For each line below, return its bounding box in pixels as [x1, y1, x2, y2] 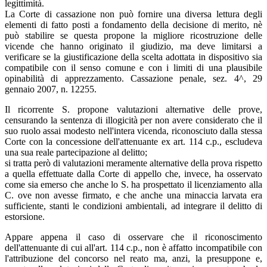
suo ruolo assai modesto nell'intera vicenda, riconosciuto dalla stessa [5, 125, 262, 136]
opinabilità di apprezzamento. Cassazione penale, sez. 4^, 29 [5, 73, 262, 83]
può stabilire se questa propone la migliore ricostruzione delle [5, 30, 262, 41]
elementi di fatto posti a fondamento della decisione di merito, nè [5, 19, 262, 30]
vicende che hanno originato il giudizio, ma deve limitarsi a [5, 41, 262, 51]
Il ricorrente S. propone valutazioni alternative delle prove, [5, 104, 262, 114]
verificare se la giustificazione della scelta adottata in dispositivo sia [5, 51, 262, 62]
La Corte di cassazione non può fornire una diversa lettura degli [5, 8, 262, 19]
